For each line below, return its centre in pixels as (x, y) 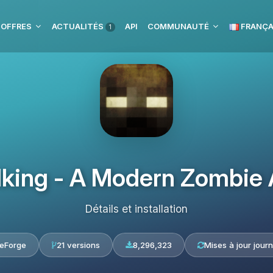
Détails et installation (136, 209)
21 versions (78, 245)
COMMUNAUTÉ (178, 26)
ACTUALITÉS (79, 26)
